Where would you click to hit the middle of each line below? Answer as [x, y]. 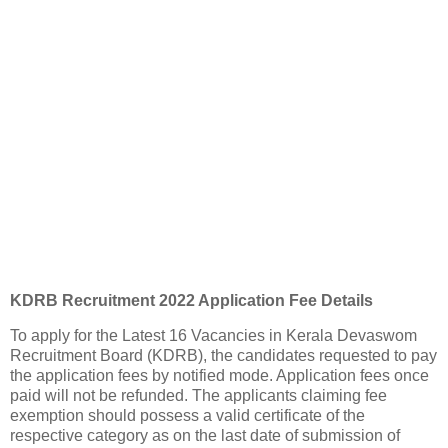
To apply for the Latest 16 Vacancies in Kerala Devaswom [213, 336]
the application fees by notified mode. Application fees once [219, 376]
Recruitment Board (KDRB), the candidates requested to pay [223, 356]
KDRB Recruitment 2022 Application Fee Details [191, 300]
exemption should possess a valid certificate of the [187, 416]
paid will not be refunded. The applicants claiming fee [198, 396]
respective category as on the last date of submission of [205, 436]
